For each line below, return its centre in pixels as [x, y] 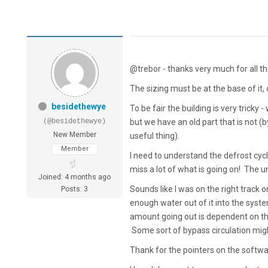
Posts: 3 [75, 189]
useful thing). [156, 136]
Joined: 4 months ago [75, 177]
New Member [74, 135]
